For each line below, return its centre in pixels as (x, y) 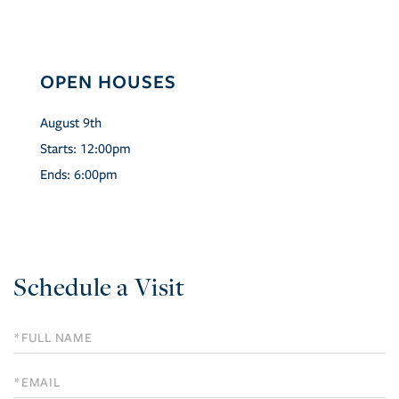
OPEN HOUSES (108, 81)
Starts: (60, 149)
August (60, 123)
